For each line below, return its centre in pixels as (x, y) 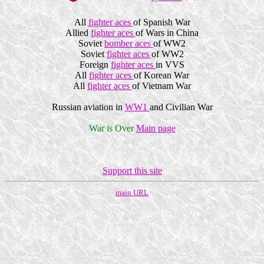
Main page (156, 128)
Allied (78, 33)
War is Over (111, 128)
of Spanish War (161, 22)
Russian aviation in (88, 107)
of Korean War (161, 75)
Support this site (132, 171)
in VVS (170, 65)
